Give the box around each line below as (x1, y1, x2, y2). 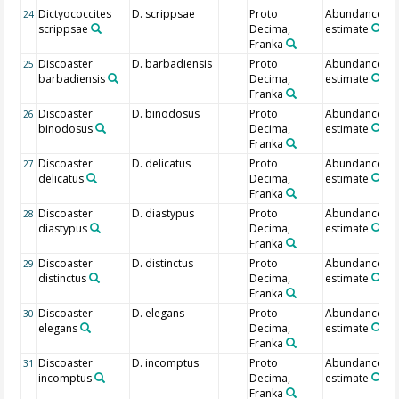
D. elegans (132, 305, 185, 322)
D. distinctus (132, 256, 194, 272)
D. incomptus (132, 355, 199, 371)
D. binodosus (132, 106, 200, 122)
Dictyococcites (38, 6, 112, 22)
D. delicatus (132, 156, 191, 172)
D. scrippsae (132, 6, 196, 22)
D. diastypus (132, 206, 195, 222)
